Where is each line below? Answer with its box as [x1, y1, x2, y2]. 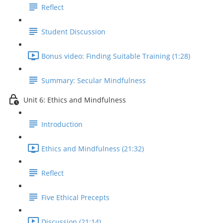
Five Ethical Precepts [41, 193, 110, 203]
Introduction [41, 119, 83, 129]
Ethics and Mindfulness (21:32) [41, 144, 144, 154]
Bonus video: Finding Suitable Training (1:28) [41, 51, 190, 61]
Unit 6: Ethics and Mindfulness [23, 95, 126, 105]
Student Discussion [41, 27, 106, 37]
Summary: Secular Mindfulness [41, 76, 146, 86]
